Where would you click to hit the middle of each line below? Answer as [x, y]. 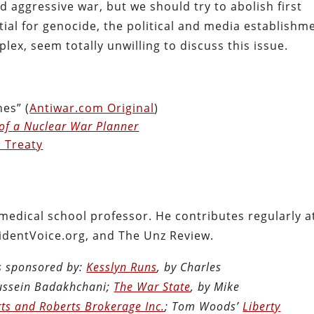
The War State [152, 286]
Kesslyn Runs [122, 267]
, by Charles [190, 267]
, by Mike [216, 286]
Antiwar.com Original [92, 108]
